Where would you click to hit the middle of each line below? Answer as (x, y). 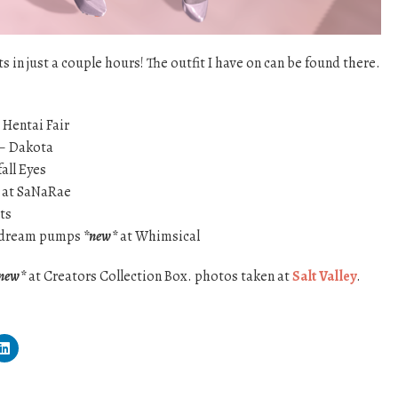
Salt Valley (324, 276)
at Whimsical (159, 236)
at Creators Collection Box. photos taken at (159, 276)
